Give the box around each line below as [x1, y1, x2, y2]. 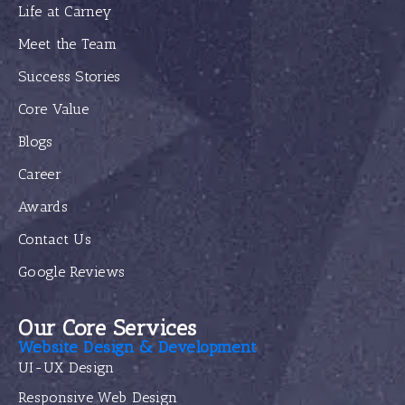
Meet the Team [18, 35, 117, 53]
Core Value [18, 100, 89, 118]
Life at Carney [18, 3, 112, 21]
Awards [18, 198, 68, 216]
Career [18, 165, 61, 184]
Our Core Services [18, 315, 197, 342]
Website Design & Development [18, 337, 257, 358]
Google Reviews [18, 263, 126, 281]
